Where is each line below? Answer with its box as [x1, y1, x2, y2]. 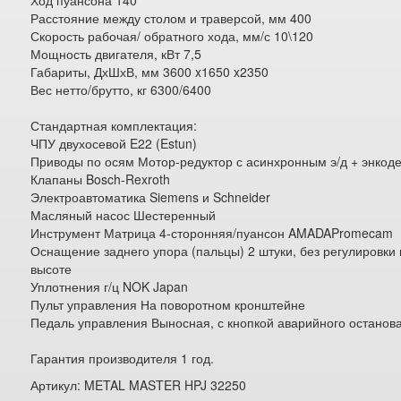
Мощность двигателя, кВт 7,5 [30, 45, 202, 63]
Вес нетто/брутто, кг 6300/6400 [30, 81, 212, 98]
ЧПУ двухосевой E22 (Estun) [30, 134, 198, 152]
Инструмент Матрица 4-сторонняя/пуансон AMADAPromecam [30, 224, 394, 242]
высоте [30, 260, 73, 277]
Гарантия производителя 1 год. [30, 349, 215, 367]
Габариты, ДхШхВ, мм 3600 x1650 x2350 [30, 63, 269, 81]
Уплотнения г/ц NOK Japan [30, 277, 189, 295]
